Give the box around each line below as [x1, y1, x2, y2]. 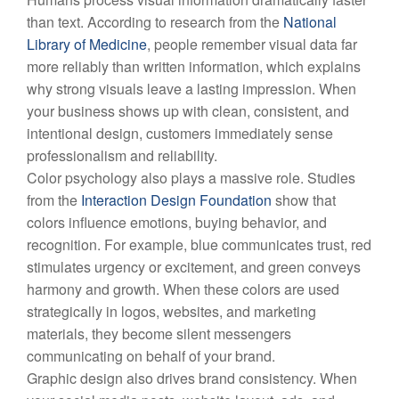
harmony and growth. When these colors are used [27, 278, 339, 299]
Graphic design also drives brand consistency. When [27, 367, 357, 388]
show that [272, 189, 336, 210]
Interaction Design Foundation [81, 189, 272, 210]
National [283, 11, 337, 32]
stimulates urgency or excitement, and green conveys [27, 256, 361, 277]
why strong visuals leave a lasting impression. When [27, 77, 356, 99]
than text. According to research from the [27, 11, 283, 32]
